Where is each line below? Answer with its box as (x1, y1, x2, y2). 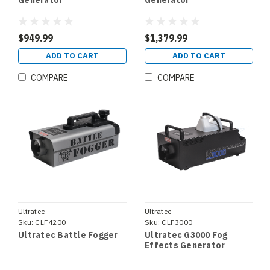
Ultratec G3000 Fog (145, 230, 228, 241)
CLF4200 (35, 218, 66, 227)
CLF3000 (162, 218, 192, 227)
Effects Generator (145, 240, 225, 251)
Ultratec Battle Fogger (18, 230, 118, 241)
